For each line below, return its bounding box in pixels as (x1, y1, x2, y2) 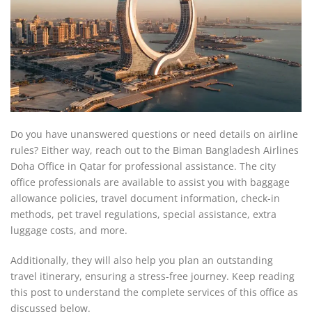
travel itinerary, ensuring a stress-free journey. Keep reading (10, 270, 295, 283)
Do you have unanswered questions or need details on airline (10, 127, 298, 141)
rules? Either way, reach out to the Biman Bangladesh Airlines (10, 143, 299, 157)
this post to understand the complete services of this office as (10, 286, 298, 299)
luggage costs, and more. (10, 224, 127, 237)
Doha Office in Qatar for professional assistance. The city (10, 159, 276, 173)
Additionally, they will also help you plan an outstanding (10, 253, 273, 267)
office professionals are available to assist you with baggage (10, 175, 290, 189)
